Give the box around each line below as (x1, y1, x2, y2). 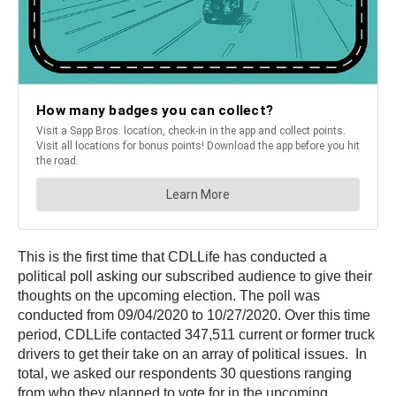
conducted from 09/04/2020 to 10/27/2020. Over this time (18, 308, 370, 323)
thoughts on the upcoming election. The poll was (18, 288, 320, 303)
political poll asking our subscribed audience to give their (18, 269, 372, 284)
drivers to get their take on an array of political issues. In (18, 346, 367, 362)
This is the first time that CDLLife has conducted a (18, 249, 327, 264)
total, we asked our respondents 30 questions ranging (18, 366, 352, 381)
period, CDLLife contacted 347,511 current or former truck (18, 327, 375, 342)
